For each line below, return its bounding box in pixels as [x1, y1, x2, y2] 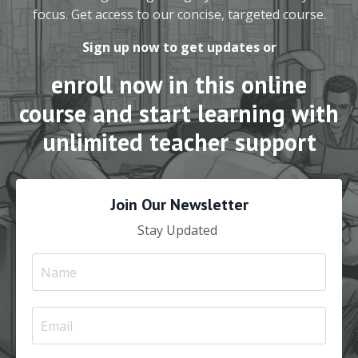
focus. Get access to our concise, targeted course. [32, 6, 326, 23]
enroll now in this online [51, 69, 307, 100]
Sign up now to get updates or [82, 38, 276, 56]
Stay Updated [137, 221, 221, 239]
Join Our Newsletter [109, 194, 249, 215]
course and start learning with [19, 97, 339, 129]
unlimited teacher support [42, 126, 316, 157]
